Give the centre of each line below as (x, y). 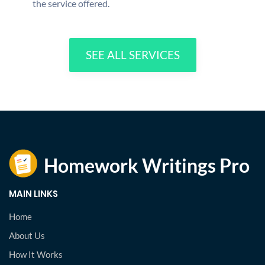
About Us (27, 235)
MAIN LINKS (33, 193)
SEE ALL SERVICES (132, 54)
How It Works (36, 254)
